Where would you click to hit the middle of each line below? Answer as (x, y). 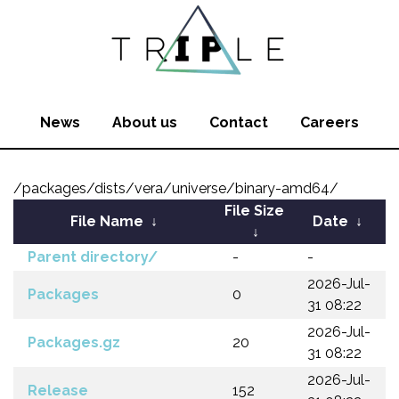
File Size (254, 211)
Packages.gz (74, 342)
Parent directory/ (93, 257)
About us (145, 122)
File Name (107, 221)
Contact (239, 122)
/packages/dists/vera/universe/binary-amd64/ (176, 188)
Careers (330, 122)
